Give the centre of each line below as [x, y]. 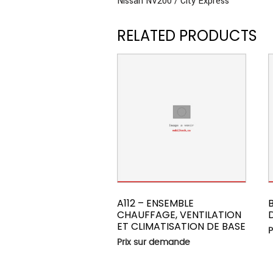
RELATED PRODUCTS [187, 36]
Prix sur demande [154, 242]
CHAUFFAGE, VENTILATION [179, 214]
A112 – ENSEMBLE [155, 203]
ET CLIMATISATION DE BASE [181, 226]
